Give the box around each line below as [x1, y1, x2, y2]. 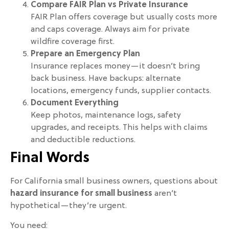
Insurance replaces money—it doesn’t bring [31, 62, 200, 72]
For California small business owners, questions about [10, 177, 218, 187]
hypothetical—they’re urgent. [10, 201, 127, 211]
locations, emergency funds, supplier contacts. [31, 86, 211, 96]
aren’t [152, 189, 177, 199]
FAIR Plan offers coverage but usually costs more [31, 13, 217, 22]
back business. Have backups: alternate [31, 74, 181, 84]
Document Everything [31, 99, 119, 108]
